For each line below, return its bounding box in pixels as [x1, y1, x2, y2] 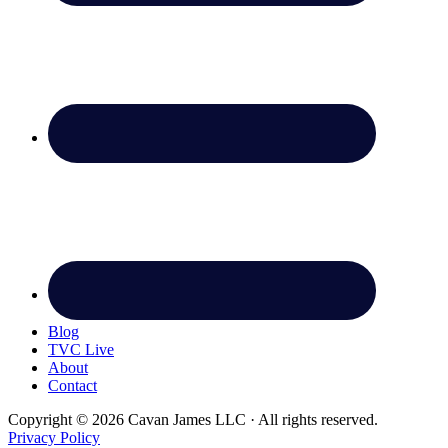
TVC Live [48, 340, 114, 358]
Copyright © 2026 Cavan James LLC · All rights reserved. [8, 410, 378, 428]
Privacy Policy [8, 428, 100, 446]
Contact [48, 376, 97, 394]
